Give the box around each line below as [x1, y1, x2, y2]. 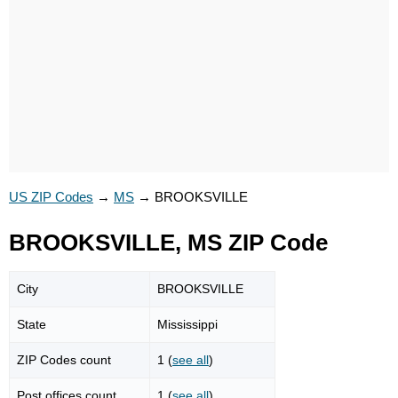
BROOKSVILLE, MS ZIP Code [9, 230, 328, 255]
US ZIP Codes [9, 189, 93, 204]
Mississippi [157, 316, 218, 331]
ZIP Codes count [17, 352, 111, 367]
